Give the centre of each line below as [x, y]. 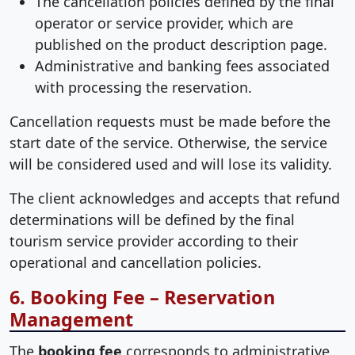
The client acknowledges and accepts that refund [175, 198]
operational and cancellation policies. [136, 263]
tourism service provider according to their [154, 241]
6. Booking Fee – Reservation [142, 298]
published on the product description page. [181, 45]
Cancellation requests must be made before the [170, 122]
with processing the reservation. [143, 88]
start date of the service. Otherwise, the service [168, 143]
